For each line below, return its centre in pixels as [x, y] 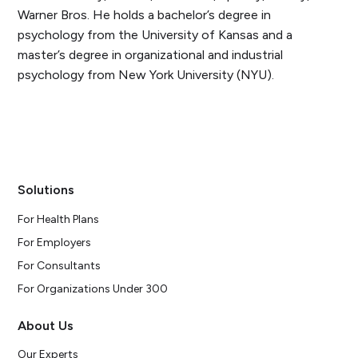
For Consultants [60, 265]
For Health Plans [59, 219]
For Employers [55, 242]
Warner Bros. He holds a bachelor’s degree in [145, 14]
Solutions [46, 190]
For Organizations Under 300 [93, 288]
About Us [46, 325]
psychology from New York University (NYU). [146, 74]
